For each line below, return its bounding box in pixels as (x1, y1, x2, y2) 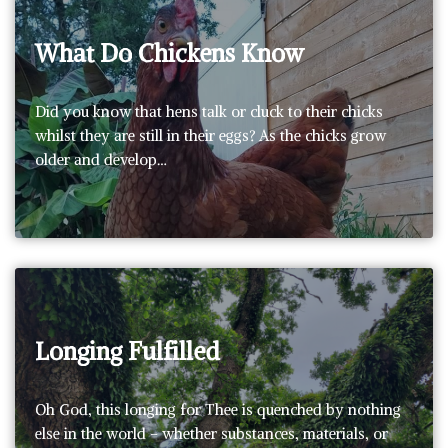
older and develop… (35, 149, 171, 169)
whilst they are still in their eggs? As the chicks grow (35, 125, 386, 145)
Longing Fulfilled (35, 335, 220, 366)
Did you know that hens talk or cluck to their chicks (35, 101, 383, 121)
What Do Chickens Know (35, 37, 305, 68)
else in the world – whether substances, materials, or (35, 423, 388, 443)
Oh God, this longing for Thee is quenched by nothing (35, 399, 401, 419)
